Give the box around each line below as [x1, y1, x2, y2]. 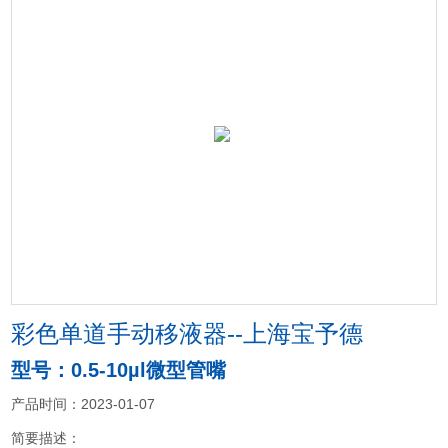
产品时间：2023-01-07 [11, 396, 156, 412]
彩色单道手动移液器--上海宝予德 [11, 320, 364, 347]
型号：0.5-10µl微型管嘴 [11, 359, 227, 381]
